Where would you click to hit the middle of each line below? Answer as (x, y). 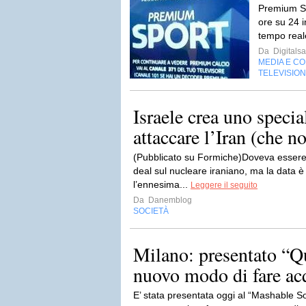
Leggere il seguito (224, 185)
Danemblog (169, 200)
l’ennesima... (162, 184)
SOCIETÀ (151, 211)
